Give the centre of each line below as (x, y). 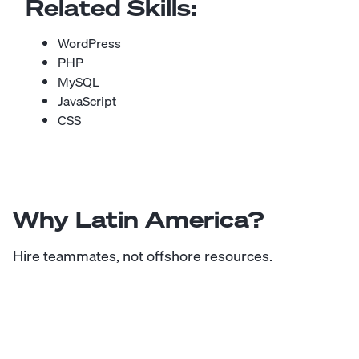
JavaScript (87, 101)
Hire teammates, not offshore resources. (143, 256)
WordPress (89, 44)
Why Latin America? (138, 220)
